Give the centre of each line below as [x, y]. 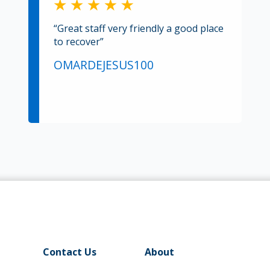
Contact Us [69, 252]
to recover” [79, 41]
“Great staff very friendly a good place [139, 28]
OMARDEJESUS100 [104, 64]
